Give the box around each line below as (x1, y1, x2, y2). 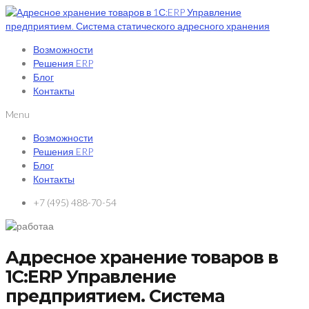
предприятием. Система (6, 285, 224, 306)
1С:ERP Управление (6, 266, 176, 287)
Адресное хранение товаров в (6, 246, 278, 268)
